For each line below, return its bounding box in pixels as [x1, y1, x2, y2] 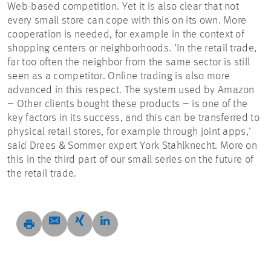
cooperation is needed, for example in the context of [7, 29, 245, 41]
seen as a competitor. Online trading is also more [7, 71, 230, 82]
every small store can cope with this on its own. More [7, 15, 247, 27]
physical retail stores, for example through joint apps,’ [7, 126, 252, 138]
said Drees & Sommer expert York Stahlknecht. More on [7, 140, 258, 152]
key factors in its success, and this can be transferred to [7, 113, 260, 124]
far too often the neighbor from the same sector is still [7, 57, 250, 68]
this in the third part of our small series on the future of [7, 154, 254, 166]
